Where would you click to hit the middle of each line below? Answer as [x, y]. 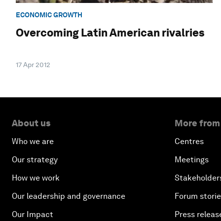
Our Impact [33, 215]
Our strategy [35, 160]
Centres [189, 142]
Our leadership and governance [69, 196]
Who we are [33, 142]
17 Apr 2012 [33, 65]
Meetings [192, 160]
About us [31, 123]
